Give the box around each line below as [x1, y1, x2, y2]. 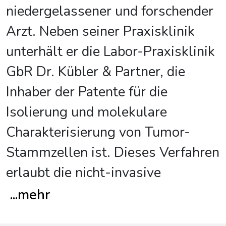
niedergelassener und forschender [6, 2, 213, 21]
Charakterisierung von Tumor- [6, 123, 190, 142]
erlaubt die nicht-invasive [6, 163, 161, 182]
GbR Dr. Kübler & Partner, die [6, 62, 185, 81]
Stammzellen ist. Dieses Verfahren [6, 143, 219, 162]
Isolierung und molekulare [6, 102, 167, 122]
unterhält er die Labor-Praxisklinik [6, 42, 215, 61]
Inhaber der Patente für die [6, 82, 167, 101]
